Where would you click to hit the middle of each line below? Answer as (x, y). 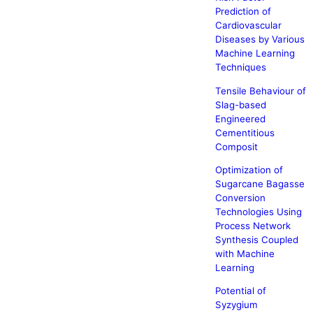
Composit (236, 146)
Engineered (240, 118)
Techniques (240, 67)
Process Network (253, 225)
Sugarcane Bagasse (260, 183)
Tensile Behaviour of (260, 90)
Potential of (240, 291)
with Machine (245, 253)
